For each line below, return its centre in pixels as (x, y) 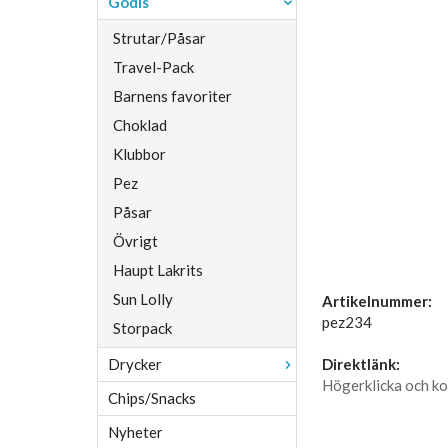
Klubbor (139, 154)
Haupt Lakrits (158, 270)
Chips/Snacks (152, 398)
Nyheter (135, 432)
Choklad (140, 125)
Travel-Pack (153, 67)
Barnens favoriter (172, 96)
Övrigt (135, 241)
